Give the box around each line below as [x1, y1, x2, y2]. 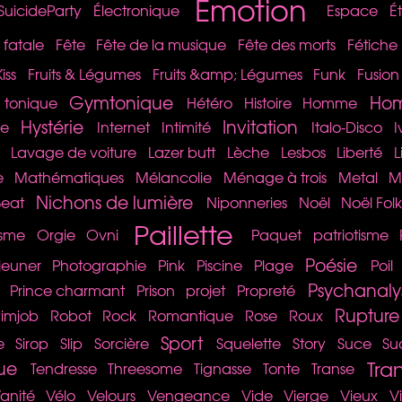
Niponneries [205, 191, 287, 214]
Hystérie [21, 114, 84, 140]
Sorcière [93, 331, 149, 354]
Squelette [216, 331, 282, 354]
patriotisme [312, 223, 389, 245]
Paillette [133, 214, 233, 253]
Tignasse [194, 357, 252, 380]
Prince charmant [9, 278, 125, 301]
